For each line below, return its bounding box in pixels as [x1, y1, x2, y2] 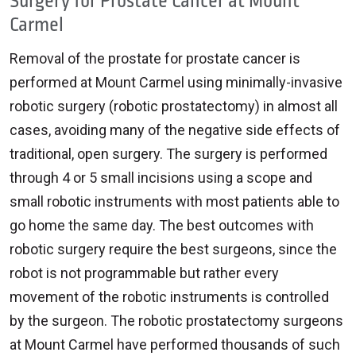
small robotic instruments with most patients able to [10, 192, 339, 210]
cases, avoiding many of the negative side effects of [10, 121, 340, 138]
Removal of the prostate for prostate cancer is [10, 49, 300, 67]
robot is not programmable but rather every [10, 264, 279, 281]
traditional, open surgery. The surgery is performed [10, 145, 327, 162]
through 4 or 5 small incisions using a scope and [10, 168, 312, 186]
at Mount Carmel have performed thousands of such [10, 335, 340, 353]
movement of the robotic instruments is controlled [10, 288, 329, 305]
